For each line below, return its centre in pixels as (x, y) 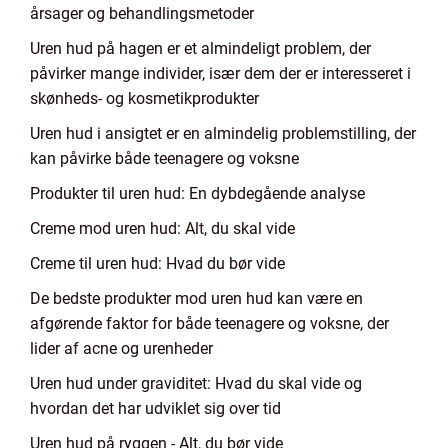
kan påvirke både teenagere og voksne (164, 158)
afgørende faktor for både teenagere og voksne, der (209, 323)
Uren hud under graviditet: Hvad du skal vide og (196, 383)
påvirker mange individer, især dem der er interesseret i (220, 73)
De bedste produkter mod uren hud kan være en (196, 298)
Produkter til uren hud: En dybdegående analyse (197, 193)
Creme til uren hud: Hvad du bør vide (157, 263)
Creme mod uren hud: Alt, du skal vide (162, 228)
